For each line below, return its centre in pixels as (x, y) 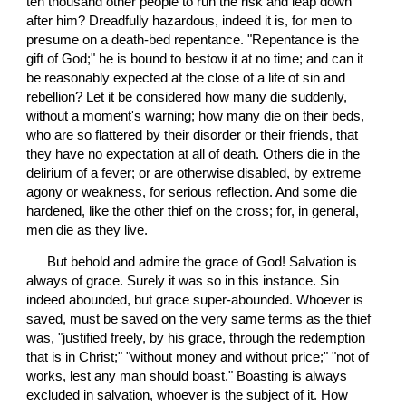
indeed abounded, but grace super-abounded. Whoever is (195, 300)
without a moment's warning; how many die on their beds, (196, 116)
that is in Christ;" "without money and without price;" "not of (198, 357)
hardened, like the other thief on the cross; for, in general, (193, 212)
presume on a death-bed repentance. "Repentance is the (193, 40)
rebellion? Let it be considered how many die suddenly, (187, 97)
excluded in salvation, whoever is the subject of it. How (188, 395)
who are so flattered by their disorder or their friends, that (193, 135)
